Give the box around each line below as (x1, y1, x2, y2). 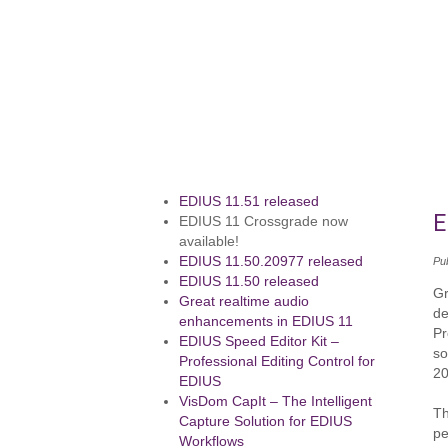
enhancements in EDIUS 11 (179, 314, 354, 329)
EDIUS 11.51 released (179, 194, 320, 209)
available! (179, 234, 240, 249)
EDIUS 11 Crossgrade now (179, 214, 349, 229)
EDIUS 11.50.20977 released (179, 254, 364, 269)
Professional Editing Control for (179, 354, 376, 369)
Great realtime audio (179, 294, 310, 309)
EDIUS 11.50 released (179, 274, 320, 289)
